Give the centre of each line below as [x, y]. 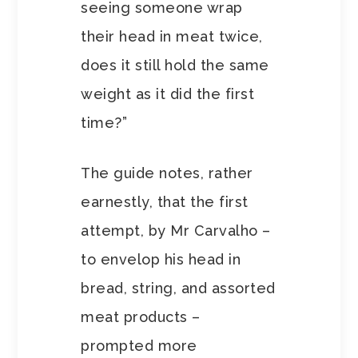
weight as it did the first [168, 94]
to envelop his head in [161, 260]
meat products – [141, 317]
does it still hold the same [175, 66]
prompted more [139, 346]
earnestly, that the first [165, 202]
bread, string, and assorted [178, 288]
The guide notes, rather [167, 173]
